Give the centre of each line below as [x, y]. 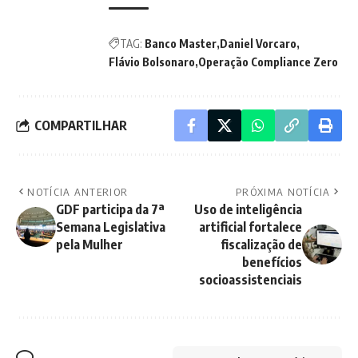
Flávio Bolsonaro [152, 62]
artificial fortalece [251, 227]
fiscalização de [261, 245]
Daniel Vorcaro [258, 44]
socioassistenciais [251, 280]
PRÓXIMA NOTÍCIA [283, 192]
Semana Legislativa [111, 227]
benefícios [272, 262]
